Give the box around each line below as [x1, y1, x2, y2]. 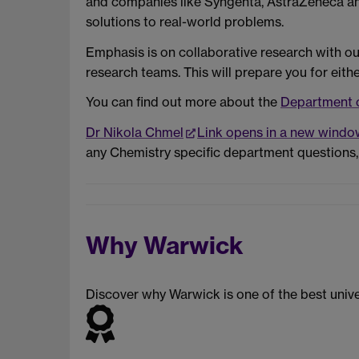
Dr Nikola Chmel [86, 124, 184, 141]
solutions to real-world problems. [86, 13, 284, 30]
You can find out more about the [86, 94, 280, 111]
